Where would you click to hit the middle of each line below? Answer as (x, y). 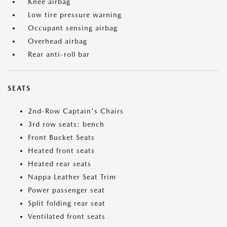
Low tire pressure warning (75, 15)
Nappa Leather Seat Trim (72, 177)
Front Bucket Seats (61, 137)
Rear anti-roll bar (59, 54)
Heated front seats (61, 150)
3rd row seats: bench (66, 124)
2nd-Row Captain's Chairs (76, 111)
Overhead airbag (58, 41)
